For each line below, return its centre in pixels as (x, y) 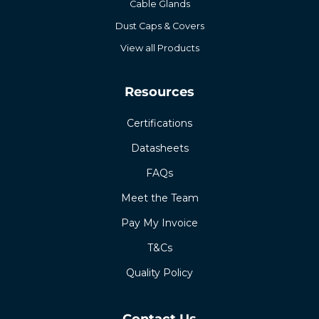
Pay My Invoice (159, 223)
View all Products (159, 48)
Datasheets (159, 148)
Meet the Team (159, 198)
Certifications (159, 123)
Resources (159, 91)
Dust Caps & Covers (159, 26)
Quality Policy (159, 272)
